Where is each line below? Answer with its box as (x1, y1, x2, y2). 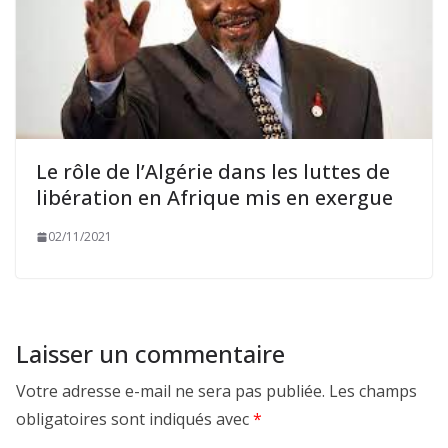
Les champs (329, 380, 417, 403)
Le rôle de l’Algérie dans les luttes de (36, 158, 390, 186)
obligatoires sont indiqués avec (16, 408, 253, 431)
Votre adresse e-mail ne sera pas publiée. (16, 380, 325, 403)
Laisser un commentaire (16, 337, 285, 371)
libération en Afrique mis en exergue (36, 184, 393, 212)
